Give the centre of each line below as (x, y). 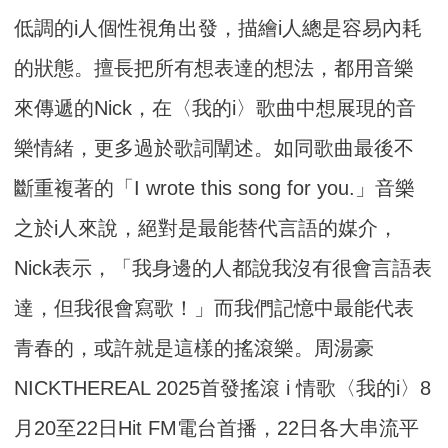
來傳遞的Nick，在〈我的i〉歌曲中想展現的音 (215, 107)
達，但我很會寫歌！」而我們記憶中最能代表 (214, 307)
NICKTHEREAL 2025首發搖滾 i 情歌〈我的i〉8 (223, 387)
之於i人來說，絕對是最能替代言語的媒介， (206, 227)
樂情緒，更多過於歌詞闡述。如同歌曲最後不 (214, 147)
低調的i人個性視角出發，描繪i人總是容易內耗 (218, 27)
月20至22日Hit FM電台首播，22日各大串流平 (217, 427)
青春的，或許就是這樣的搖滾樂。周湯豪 (194, 347)
